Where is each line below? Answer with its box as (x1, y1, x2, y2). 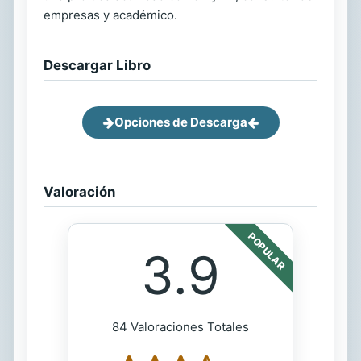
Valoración (44, 184, 115, 200)
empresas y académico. (44, 7, 177, 23)
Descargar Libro (44, 57, 151, 73)
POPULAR (246, 230, 288, 272)
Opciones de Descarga (114, 114, 247, 130)
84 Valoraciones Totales (112, 319, 249, 334)
